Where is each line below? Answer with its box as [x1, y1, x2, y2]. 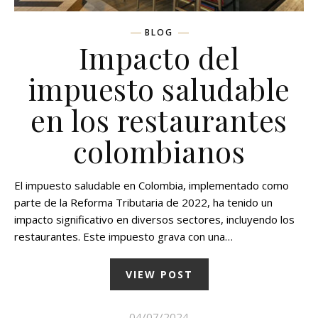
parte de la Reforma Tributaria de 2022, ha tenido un [14, 194, 273, 209]
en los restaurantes [31, 100, 287, 139]
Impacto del [78, 38, 240, 77]
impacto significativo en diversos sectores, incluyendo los [14, 212, 295, 226]
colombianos [72, 131, 246, 170]
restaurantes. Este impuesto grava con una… [14, 229, 233, 243]
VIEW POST [125, 267, 193, 281]
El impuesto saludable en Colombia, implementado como [14, 177, 289, 192]
